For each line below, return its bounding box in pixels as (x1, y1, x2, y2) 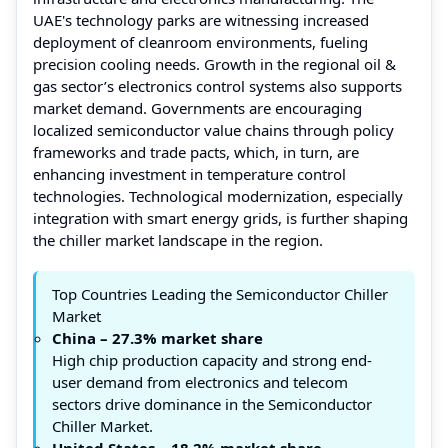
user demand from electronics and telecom (52, 371, 348, 392)
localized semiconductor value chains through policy (33, 119, 394, 140)
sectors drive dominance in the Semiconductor (52, 393, 372, 414)
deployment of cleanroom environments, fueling (33, 31, 368, 52)
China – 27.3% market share (52, 327, 263, 348)
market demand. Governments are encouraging (33, 97, 362, 118)
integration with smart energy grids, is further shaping (33, 207, 408, 228)
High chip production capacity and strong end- (52, 349, 372, 370)
